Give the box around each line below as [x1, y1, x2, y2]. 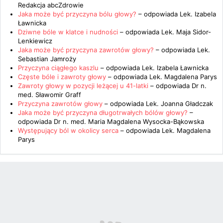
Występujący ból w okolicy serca [18, 126, 118, 134]
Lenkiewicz [18, 37, 52, 45]
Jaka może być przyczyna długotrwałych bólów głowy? [18, 109, 188, 116]
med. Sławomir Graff [18, 91, 81, 99]
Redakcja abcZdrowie [18, 1, 84, 9]
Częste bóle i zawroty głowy [18, 73, 106, 81]
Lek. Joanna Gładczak [146, 100, 213, 108]
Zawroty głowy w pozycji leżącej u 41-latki [18, 82, 148, 90]
